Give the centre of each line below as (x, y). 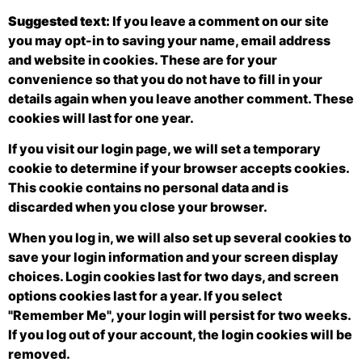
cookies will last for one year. (101, 118)
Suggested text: (60, 21)
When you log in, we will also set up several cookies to (180, 238)
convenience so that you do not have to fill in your (165, 79)
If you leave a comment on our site (221, 21)
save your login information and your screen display (173, 257)
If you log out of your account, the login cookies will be (180, 335)
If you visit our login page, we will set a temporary (164, 148)
